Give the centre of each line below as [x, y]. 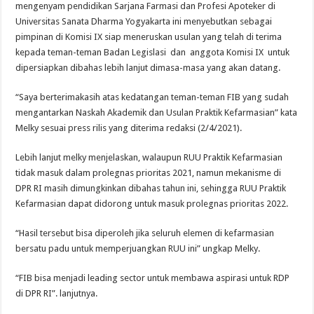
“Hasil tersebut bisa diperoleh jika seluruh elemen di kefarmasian [145, 233]
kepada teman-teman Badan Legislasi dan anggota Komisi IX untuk [153, 52]
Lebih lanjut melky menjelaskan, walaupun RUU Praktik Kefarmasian [149, 157]
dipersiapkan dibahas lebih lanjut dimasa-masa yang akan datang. [148, 67]
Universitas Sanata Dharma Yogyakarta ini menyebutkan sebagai [144, 21]
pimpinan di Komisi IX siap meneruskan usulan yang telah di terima [149, 36]
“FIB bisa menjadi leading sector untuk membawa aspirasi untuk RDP [153, 278]
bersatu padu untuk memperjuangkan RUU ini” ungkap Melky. [138, 248]
